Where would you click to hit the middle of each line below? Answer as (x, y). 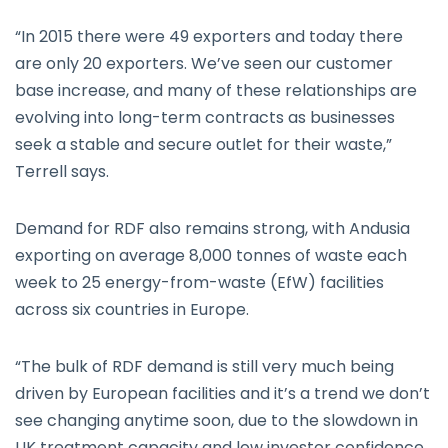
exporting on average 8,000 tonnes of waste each (211, 255)
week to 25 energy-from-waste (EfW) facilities (199, 282)
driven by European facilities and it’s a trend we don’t (222, 393)
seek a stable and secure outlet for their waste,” (203, 144)
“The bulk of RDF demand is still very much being (204, 366)
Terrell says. (62, 171)
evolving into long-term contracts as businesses (205, 117)
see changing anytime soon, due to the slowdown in (216, 420)
